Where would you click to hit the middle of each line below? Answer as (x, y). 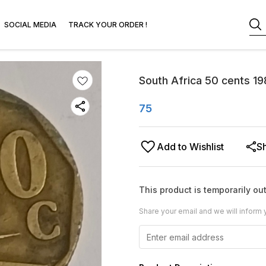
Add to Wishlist (190, 147)
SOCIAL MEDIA (30, 25)
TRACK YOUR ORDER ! (108, 25)
